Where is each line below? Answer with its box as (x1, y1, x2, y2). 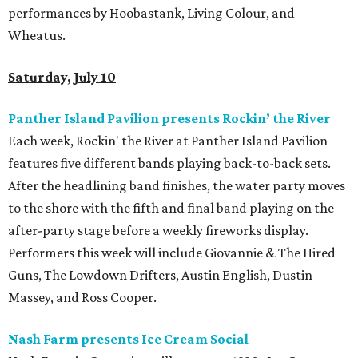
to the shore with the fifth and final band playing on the (8, 200, 334, 217)
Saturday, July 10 (8, 69, 116, 86)
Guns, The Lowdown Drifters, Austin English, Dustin (8, 267, 312, 284)
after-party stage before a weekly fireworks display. (8, 222, 308, 239)
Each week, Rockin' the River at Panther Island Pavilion (8, 133, 328, 149)
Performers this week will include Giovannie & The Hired (8, 245, 336, 261)
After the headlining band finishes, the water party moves (8, 177, 345, 194)
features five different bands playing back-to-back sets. (8, 155, 331, 172)
